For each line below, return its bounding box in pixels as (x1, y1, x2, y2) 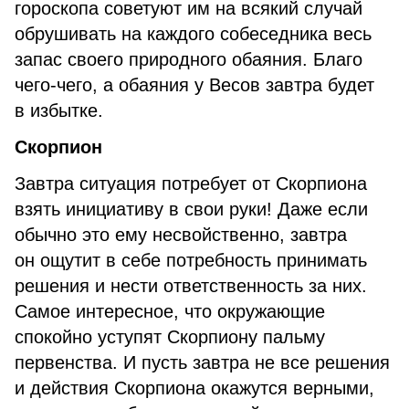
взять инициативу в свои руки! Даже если (15, 199, 368, 219)
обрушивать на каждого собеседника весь (15, 24, 372, 44)
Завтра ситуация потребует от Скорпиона (15, 173, 367, 194)
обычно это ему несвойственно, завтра (15, 225, 347, 245)
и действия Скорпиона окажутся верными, (15, 378, 374, 398)
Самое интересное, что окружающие (15, 301, 325, 321)
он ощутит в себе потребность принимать (15, 250, 367, 270)
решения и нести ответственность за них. (15, 276, 367, 296)
